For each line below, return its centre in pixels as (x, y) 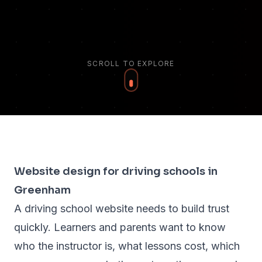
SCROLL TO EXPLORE (131, 64)
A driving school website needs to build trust (122, 209)
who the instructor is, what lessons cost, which (127, 246)
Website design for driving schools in (116, 172)
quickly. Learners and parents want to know (120, 227)
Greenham (42, 190)
